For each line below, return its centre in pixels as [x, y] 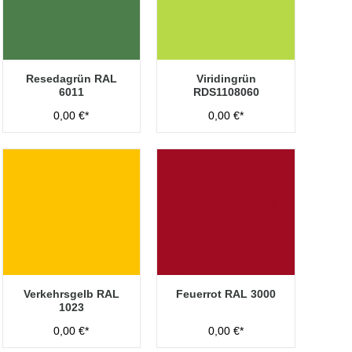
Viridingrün [226, 79]
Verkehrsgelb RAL [71, 294]
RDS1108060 [226, 92]
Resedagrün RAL [71, 79]
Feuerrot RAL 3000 [226, 294]
